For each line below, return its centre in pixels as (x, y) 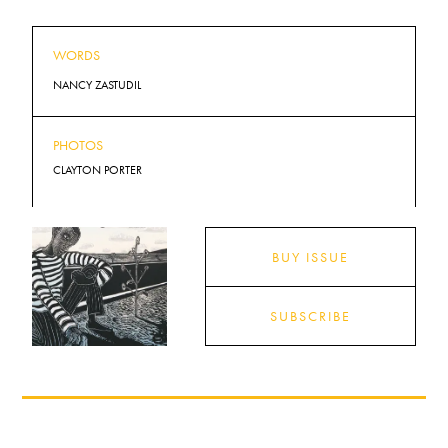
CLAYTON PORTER (98, 169)
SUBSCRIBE (310, 315)
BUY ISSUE (310, 256)
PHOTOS (78, 144)
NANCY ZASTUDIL (97, 84)
